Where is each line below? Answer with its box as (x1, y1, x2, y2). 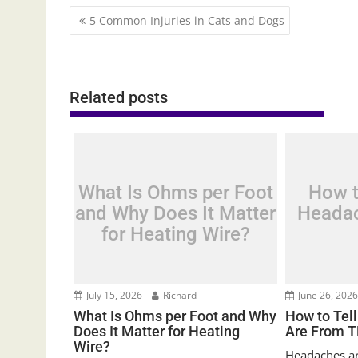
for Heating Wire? (101, 222, 250, 245)
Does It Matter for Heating (74, 323, 240, 340)
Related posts (70, 88, 168, 108)
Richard (161, 288, 197, 303)
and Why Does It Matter (75, 201, 276, 225)
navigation (69, 25, 158, 48)
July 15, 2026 (84, 288, 142, 303)
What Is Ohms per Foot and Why (74, 308, 276, 325)
